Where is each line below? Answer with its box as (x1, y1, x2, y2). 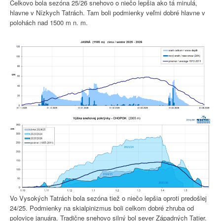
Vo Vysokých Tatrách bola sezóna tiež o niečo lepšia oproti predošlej (10, 193, 207, 203)
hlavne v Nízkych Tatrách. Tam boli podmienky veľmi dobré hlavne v (10, 8, 205, 18)
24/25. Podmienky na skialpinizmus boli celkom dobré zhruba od (10, 203, 194, 213)
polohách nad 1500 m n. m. (10, 18, 88, 28)
